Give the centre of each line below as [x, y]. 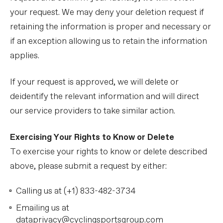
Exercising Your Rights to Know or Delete [92, 138]
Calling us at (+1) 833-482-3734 [76, 191]
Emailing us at [43, 208]
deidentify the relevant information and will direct [105, 97]
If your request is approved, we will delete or [94, 82]
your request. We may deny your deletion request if [107, 13]
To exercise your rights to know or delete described [109, 152]
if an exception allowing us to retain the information [109, 42]
